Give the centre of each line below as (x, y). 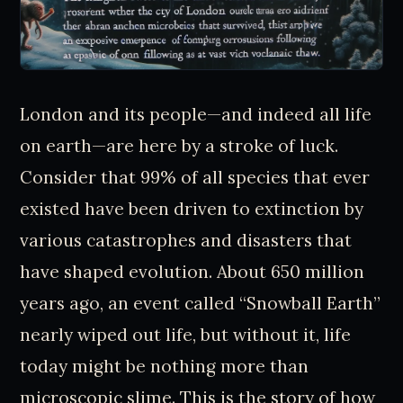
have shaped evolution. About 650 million (193, 272)
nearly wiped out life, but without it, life (186, 335)
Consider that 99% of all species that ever (195, 178)
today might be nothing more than (165, 367)
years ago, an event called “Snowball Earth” (201, 304)
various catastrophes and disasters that (186, 241)
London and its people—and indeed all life (196, 115)
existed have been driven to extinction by (192, 209)
